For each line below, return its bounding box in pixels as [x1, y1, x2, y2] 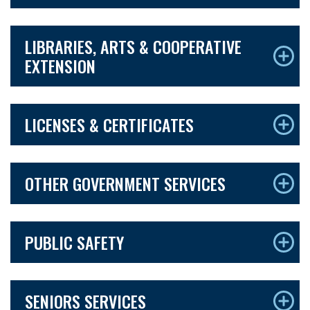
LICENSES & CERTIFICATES [25, 111, 194, 137]
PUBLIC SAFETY [25, 229, 124, 255]
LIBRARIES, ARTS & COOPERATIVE [25, 33, 241, 59]
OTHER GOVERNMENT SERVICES [25, 170, 226, 196]
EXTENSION [25, 53, 95, 78]
